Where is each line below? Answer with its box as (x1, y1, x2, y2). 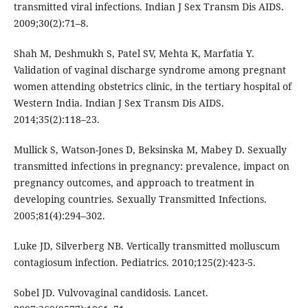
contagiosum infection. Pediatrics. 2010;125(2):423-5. (13, 256, 256, 269)
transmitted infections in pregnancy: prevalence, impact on (13, 159, 289, 173)
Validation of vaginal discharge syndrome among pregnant (13, 63, 286, 77)
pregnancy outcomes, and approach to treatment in (13, 176, 254, 190)
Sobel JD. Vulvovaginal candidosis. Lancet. (13, 286, 208, 300)
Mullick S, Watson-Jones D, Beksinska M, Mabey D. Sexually (13, 143, 287, 157)
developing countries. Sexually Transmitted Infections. (13, 192, 267, 206)
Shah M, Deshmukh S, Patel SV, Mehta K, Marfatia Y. (13, 47, 254, 60)
